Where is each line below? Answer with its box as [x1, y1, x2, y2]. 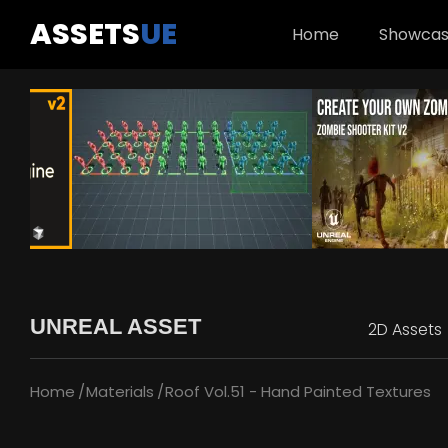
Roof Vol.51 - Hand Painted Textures [165, 381, 431, 402]
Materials [86, 381, 154, 402]
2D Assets [368, 318, 442, 341]
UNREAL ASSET [30, 314, 201, 339]
